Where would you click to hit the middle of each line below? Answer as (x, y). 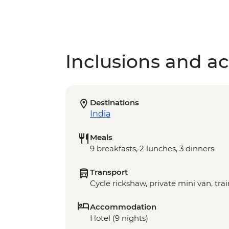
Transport (109, 172)
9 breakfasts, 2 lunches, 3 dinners (152, 149)
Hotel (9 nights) (119, 218)
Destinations (114, 103)
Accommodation (123, 207)
